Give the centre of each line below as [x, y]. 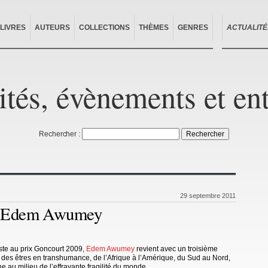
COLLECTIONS [104, 28]
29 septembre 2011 [208, 196]
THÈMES [154, 28]
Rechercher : [60, 134]
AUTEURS [52, 28]
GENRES [193, 28]
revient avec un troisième [176, 249]
